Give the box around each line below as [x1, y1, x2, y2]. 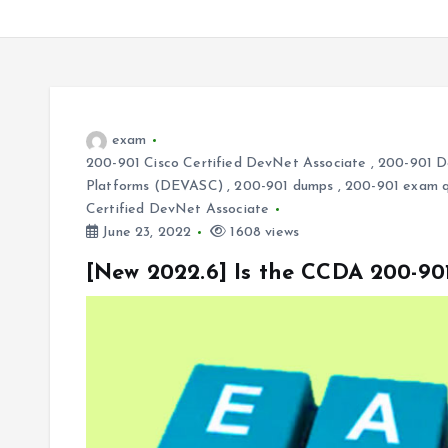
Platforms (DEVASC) [86, 179, 223, 194]
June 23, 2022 [98, 225, 192, 240]
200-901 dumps [234, 179, 334, 194]
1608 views [226, 225, 300, 240]
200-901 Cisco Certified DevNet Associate [86, 156, 367, 171]
